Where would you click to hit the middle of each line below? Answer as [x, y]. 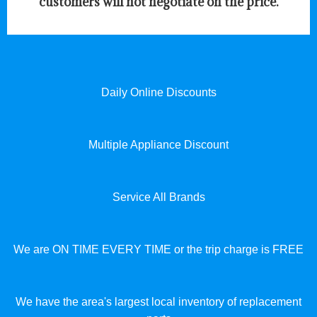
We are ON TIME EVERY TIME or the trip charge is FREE [158, 250]
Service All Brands [158, 197]
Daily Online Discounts [158, 93]
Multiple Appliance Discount [158, 145]
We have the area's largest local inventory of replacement [158, 302]
